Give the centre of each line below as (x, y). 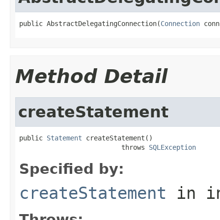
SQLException (172, 147)
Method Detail (91, 76)
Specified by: (72, 169)
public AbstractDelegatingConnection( (90, 23)
